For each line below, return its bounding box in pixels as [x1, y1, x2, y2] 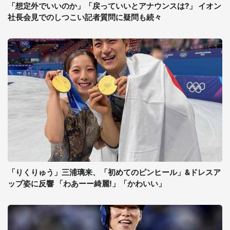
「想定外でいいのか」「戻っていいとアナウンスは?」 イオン [8, 1, 221, 11]
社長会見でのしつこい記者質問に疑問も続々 [8, 12, 162, 22]
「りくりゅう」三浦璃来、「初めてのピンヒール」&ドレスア [8, 167, 221, 177]
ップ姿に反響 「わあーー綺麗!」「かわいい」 [8, 179, 166, 188]
